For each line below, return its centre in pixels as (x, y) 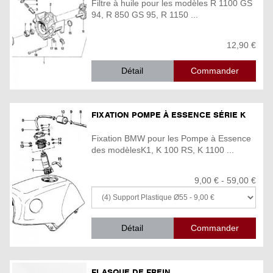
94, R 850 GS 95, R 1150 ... (145, 15)
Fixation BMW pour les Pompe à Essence (171, 139)
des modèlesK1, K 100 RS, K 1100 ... (163, 150)
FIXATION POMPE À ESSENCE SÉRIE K (168, 115)
